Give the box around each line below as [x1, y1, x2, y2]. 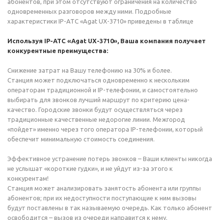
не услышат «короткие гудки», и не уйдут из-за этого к [7, 165, 173, 172]
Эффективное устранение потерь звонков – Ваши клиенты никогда [7, 155, 212, 162]
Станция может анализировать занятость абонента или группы [7, 185, 201, 192]
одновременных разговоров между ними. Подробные [7, 8, 171, 15]
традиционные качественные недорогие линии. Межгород [7, 116, 185, 123]
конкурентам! [7, 175, 49, 182]
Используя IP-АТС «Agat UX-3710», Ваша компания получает [7, 37, 206, 44]
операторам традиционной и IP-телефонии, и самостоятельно [7, 86, 198, 93]
